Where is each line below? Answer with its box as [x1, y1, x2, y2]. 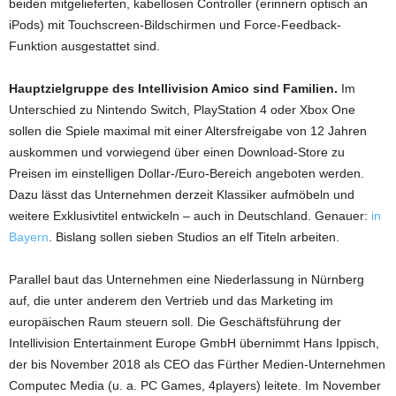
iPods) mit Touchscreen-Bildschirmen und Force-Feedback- [9, 17, 341, 32]
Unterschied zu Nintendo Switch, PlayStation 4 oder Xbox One [9, 102, 355, 117]
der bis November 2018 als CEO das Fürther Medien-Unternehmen [9, 356, 385, 371]
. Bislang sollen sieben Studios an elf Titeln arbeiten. [49, 229, 339, 244]
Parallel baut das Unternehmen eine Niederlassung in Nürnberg [9, 271, 364, 286]
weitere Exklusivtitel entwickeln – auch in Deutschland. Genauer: [9, 208, 371, 223]
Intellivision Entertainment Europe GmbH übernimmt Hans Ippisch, [9, 335, 379, 350]
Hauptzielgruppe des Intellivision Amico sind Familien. [9, 80, 338, 95]
